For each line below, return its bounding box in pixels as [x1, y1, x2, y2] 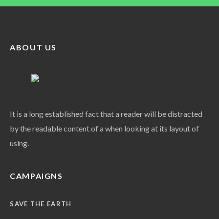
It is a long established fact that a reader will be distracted [10, 109, 203, 119]
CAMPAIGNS [10, 171, 63, 181]
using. [10, 138, 29, 148]
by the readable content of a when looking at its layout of [10, 124, 199, 133]
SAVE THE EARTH [10, 200, 72, 208]
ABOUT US [10, 43, 57, 52]
